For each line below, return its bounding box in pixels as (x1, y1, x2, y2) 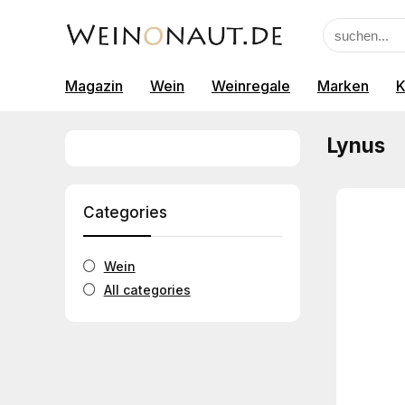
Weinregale (212, 77, 290, 95)
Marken (317, 77, 369, 95)
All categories (103, 282, 191, 297)
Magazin (65, 77, 123, 95)
